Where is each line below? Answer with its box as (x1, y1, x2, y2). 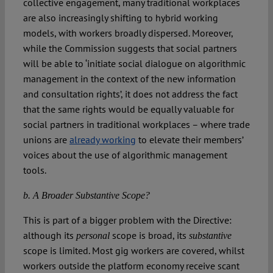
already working (69, 133, 136, 146)
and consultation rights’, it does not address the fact (23, 88, 238, 101)
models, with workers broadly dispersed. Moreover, (23, 27, 233, 40)
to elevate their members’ (135, 133, 243, 146)
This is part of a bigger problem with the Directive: (23, 214, 232, 227)
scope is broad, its (109, 229, 186, 242)
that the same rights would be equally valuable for (23, 103, 234, 116)
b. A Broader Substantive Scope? (23, 190, 150, 201)
